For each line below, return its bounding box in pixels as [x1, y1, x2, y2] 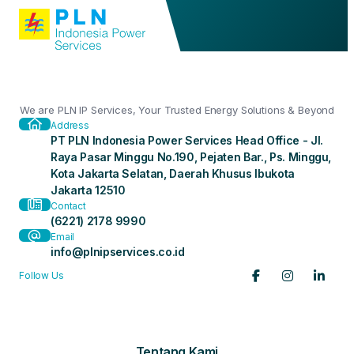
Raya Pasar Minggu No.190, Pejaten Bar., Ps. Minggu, [51, 150, 332, 164]
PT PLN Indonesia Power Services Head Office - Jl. [51, 134, 323, 147]
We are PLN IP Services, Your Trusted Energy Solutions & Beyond [19, 104, 335, 116]
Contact [51, 200, 87, 212]
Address [51, 119, 90, 131]
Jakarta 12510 [51, 183, 126, 197]
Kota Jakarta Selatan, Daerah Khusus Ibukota [51, 167, 295, 180]
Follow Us [19, 269, 64, 281]
